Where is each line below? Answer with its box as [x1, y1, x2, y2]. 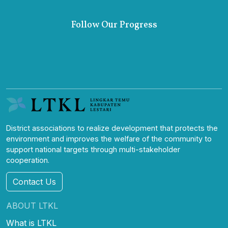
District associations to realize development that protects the [6, 124, 218, 132]
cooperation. [6, 156, 49, 164]
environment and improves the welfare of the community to [6, 134, 212, 143]
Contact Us [13, 176, 56, 187]
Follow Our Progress [71, 19, 157, 32]
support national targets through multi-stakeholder [6, 145, 180, 154]
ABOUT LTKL [6, 200, 58, 211]
